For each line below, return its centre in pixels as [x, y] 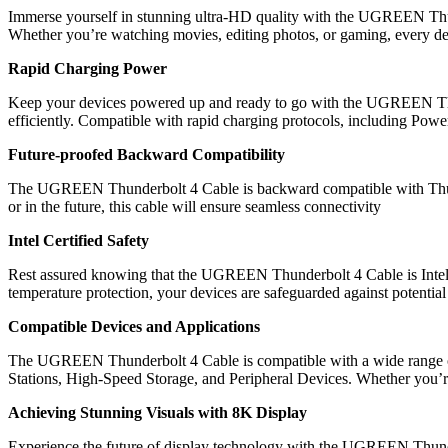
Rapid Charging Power [87, 68]
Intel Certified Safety [78, 240]
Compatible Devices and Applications [134, 326]
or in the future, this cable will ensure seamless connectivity [194, 206]
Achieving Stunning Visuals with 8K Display [157, 412]
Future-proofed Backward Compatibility [146, 154]
